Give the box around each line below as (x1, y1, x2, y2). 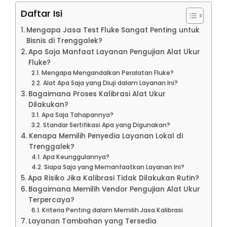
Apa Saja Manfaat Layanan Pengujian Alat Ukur (28, 47, 200, 57)
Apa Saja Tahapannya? (41, 110, 113, 119)
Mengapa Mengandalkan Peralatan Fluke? (41, 68, 174, 77)
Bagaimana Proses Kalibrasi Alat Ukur (28, 89, 166, 99)
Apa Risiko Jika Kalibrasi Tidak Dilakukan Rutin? (27, 173, 199, 183)
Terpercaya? (28, 195, 74, 205)
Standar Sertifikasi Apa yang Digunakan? (43, 120, 170, 129)
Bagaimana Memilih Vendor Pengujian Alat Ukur (28, 184, 200, 194)
